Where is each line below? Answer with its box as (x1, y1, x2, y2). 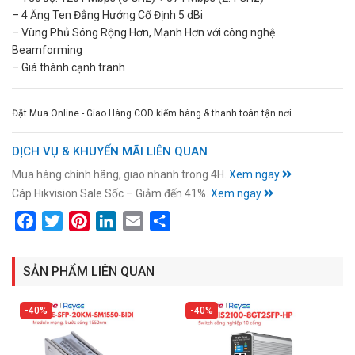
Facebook (36, 213, 90, 228)
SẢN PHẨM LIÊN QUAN (23, 264, 155, 279)
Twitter (63, 213, 101, 228)
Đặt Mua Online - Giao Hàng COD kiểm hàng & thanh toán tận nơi (12, 107, 292, 119)
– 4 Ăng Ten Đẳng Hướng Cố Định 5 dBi (12, 8, 203, 21)
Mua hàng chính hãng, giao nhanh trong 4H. (12, 168, 229, 181)
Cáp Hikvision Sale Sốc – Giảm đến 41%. (12, 187, 211, 200)
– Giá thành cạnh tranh (12, 60, 125, 74)
